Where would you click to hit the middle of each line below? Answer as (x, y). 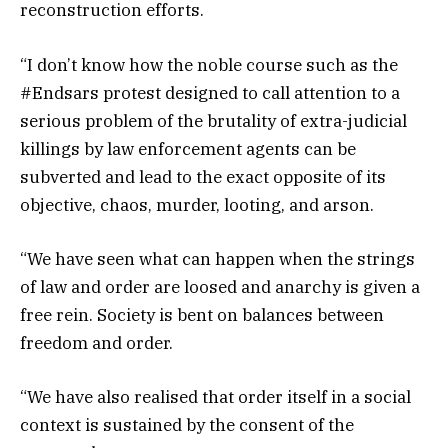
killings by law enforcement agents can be (188, 148)
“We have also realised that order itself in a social (215, 396)
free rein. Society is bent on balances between (202, 314)
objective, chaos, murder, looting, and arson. (197, 204)
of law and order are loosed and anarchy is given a (220, 286)
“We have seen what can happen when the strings (217, 258)
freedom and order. (96, 342)
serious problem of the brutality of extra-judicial (213, 120)
